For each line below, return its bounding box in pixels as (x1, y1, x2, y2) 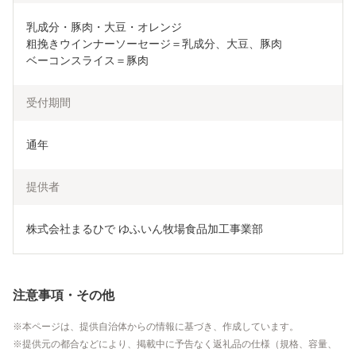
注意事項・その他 (13, 288, 114, 302)
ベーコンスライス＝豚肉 (26, 54, 149, 67)
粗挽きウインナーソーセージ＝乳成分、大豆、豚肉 (26, 37, 282, 50)
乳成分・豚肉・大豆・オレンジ (26, 21, 182, 33)
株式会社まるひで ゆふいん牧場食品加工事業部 (26, 222, 263, 235)
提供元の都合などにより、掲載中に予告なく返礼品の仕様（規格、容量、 (22, 338, 337, 350)
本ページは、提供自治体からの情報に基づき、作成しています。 (22, 320, 299, 332)
